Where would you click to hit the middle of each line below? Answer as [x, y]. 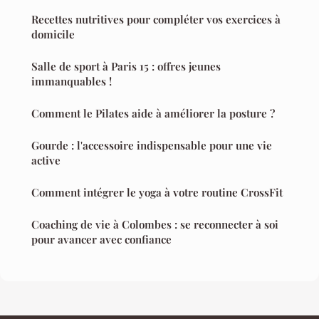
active [46, 161]
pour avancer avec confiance [101, 240]
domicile [53, 35]
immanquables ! [72, 82]
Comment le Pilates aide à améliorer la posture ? [153, 114]
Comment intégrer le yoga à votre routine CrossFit [157, 193]
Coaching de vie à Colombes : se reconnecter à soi [155, 225]
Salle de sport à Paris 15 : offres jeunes [126, 67]
